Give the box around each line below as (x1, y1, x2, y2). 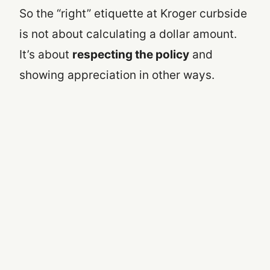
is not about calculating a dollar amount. (19, 27, 237, 42)
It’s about (19, 48, 72, 62)
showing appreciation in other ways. (19, 68, 215, 83)
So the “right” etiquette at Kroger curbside (19, 7, 247, 21)
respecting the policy (72, 48, 189, 62)
